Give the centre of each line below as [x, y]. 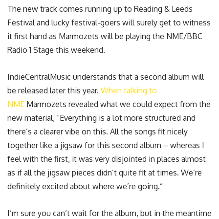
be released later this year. [54, 91]
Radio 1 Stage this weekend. [56, 50]
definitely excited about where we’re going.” [85, 186]
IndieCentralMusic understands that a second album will [106, 77]
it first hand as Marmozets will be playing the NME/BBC [105, 36]
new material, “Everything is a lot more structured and [101, 118]
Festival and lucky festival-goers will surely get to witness [109, 22]
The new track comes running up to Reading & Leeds [100, 9]
